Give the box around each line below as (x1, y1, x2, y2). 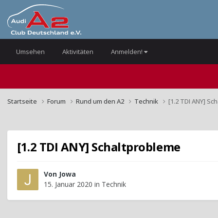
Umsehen (16, 47, 45, 56)
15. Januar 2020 (44, 180, 92, 189)
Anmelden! (111, 47, 144, 56)
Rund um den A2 (76, 96, 126, 106)
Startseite (7, 96, 38, 106)
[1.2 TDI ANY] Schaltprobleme (17, 138, 181, 155)
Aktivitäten (62, 47, 93, 56)
